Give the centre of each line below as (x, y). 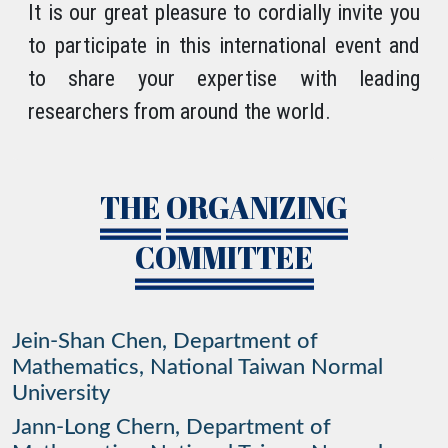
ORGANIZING (257, 208)
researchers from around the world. (179, 112)
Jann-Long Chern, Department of (171, 427)
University (61, 393)
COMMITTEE (224, 258)
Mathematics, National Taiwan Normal (197, 367)
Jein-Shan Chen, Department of (165, 341)
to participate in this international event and (224, 46)
